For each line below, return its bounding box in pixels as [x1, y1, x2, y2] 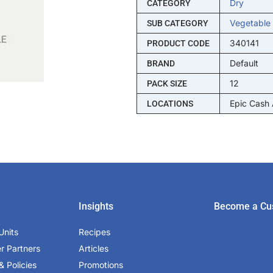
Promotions [79, 259, 124, 270]
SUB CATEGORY [146, 18, 208, 28]
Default [229, 57, 258, 68]
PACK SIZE [146, 78, 187, 88]
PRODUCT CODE [146, 38, 210, 48]
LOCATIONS [146, 98, 193, 108]
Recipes [79, 226, 111, 237]
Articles [79, 243, 109, 253]
